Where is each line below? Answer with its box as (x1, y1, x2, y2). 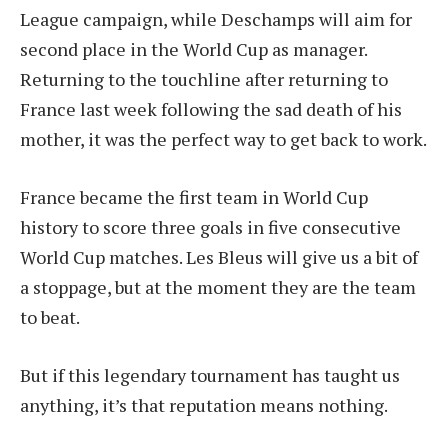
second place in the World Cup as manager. (20, 37, 367, 62)
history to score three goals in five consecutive (20, 215, 401, 240)
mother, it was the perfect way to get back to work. (20, 127, 427, 152)
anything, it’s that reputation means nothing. (20, 392, 388, 417)
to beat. (20, 305, 80, 330)
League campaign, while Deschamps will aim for (20, 7, 412, 32)
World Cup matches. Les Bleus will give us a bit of (20, 245, 418, 270)
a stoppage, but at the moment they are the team (20, 275, 416, 300)
